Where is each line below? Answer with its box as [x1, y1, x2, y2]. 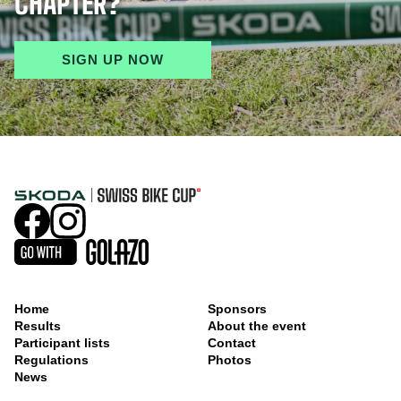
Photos [208, 352, 252, 367]
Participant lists [14, 335, 110, 350]
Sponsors [208, 301, 267, 316]
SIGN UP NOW [62, 51, 164, 67]
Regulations [14, 352, 89, 367]
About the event [208, 318, 306, 333]
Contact [208, 335, 256, 350]
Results [14, 318, 61, 333]
